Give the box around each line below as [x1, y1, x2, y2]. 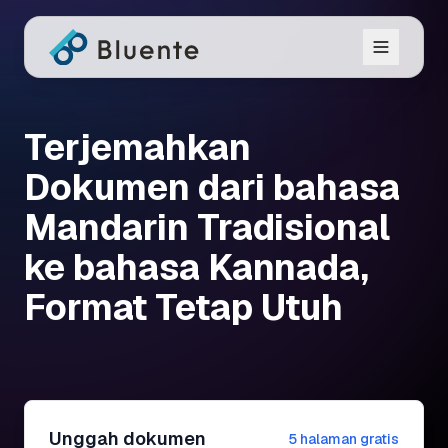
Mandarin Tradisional [24, 204, 390, 251]
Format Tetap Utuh [24, 284, 343, 331]
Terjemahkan [24, 124, 251, 171]
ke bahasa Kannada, [24, 244, 369, 291]
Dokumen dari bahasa [24, 164, 400, 211]
